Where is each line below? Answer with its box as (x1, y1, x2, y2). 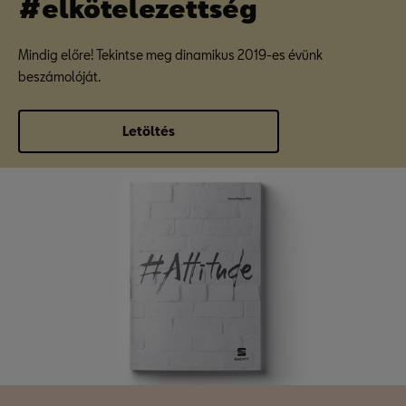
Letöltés (122, 123, 175, 139)
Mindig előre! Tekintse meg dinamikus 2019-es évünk (18, 47, 323, 63)
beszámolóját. (18, 69, 101, 84)
